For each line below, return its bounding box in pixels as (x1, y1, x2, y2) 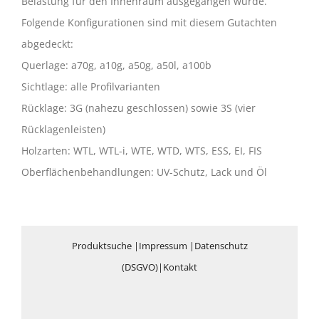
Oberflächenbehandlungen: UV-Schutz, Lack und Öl (21, 165, 267, 179)
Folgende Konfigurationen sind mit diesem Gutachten (21, 16, 277, 29)
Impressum (138, 239, 187, 252)
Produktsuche (71, 239, 132, 252)
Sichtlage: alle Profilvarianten (21, 80, 160, 93)
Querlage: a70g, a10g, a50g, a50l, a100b (21, 58, 211, 72)
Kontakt (163, 261, 197, 273)
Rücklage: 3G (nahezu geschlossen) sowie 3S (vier (21, 101, 256, 115)
